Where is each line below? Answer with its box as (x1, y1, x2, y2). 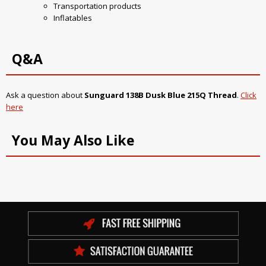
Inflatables (53, 12, 92, 24)
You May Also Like (12, 131, 135, 150)
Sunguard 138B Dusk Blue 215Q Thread (84, 90, 237, 101)
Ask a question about (6, 90, 84, 101)
